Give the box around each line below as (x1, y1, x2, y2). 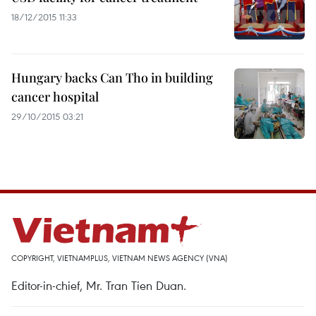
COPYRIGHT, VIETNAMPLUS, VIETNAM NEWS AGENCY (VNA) (11, 253, 228, 263)
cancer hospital (11, 88, 99, 105)
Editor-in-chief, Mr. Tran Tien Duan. (11, 277, 186, 293)
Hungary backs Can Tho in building (11, 69, 213, 86)
